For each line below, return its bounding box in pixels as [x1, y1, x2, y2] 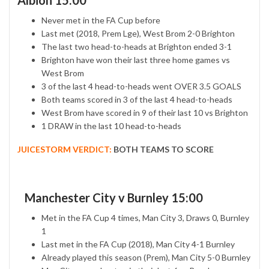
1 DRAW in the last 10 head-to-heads [41, 121, 181, 131]
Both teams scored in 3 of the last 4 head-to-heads [41, 94, 232, 105]
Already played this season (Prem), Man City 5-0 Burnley [41, 252, 250, 263]
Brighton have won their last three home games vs [41, 55, 230, 65]
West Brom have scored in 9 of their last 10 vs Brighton [41, 107, 248, 118]
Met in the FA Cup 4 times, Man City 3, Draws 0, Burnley [41, 213, 249, 223]
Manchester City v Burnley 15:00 [17, 190, 203, 205]
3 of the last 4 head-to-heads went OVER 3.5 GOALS [41, 81, 241, 92]
